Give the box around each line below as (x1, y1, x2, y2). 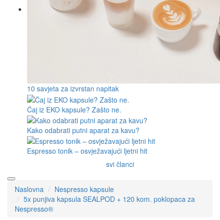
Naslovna (15, 184, 44, 194)
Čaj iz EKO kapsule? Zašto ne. (27, 104, 121, 114)
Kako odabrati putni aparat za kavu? (27, 125, 139, 135)
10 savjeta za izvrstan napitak (27, 83, 119, 94)
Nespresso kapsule (55, 184, 114, 194)
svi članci (106, 159, 134, 169)
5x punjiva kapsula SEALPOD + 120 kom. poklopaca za (24, 194, 195, 204)
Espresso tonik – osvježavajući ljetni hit (27, 146, 147, 156)
